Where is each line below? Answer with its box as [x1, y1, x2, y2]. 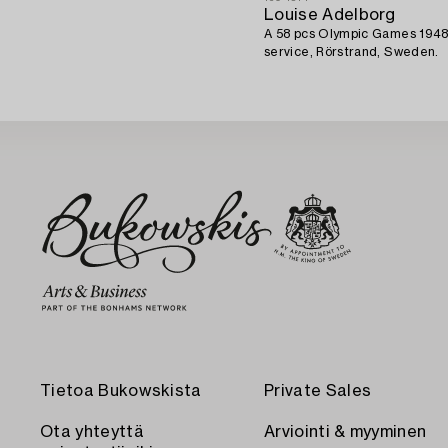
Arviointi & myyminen [264, 424, 427, 440]
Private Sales [264, 383, 372, 399]
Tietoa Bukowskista [40, 383, 202, 399]
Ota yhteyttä [40, 424, 144, 440]
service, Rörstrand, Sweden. [264, 45, 439, 58]
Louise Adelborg [264, 6, 396, 23]
